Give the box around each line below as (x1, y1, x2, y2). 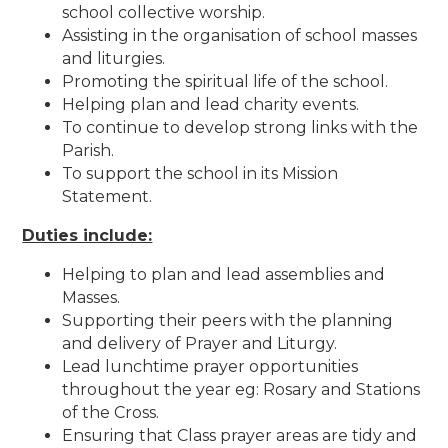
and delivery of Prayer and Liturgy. (62, 333, 338, 353)
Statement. (62, 186, 153, 206)
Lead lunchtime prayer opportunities (62, 356, 359, 376)
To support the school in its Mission (62, 163, 339, 183)
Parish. (62, 140, 115, 160)
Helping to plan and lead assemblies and (62, 264, 386, 284)
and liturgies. (62, 48, 166, 68)
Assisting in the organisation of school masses (62, 25, 418, 45)
